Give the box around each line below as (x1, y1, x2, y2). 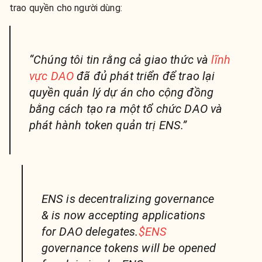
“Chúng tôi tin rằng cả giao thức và (29, 52, 212, 67)
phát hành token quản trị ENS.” (29, 118, 187, 132)
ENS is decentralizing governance (41, 191, 215, 206)
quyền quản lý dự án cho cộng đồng (29, 85, 213, 99)
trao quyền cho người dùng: (9, 2, 122, 13)
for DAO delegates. (41, 224, 139, 239)
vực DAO (29, 68, 74, 83)
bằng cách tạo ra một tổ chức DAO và (29, 101, 223, 116)
